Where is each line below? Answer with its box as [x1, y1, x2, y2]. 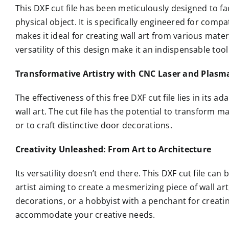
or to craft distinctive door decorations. [15, 120, 172, 131]
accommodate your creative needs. [15, 209, 155, 220]
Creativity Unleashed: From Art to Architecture [15, 144, 212, 155]
